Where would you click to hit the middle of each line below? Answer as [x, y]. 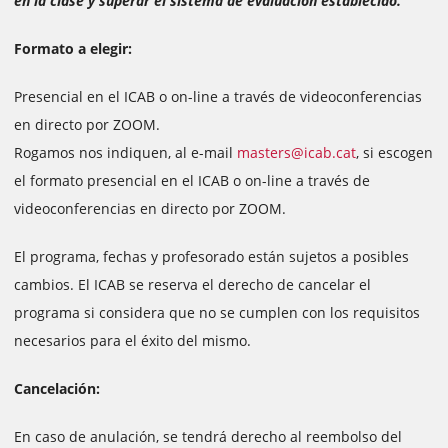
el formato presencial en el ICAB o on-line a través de [192, 180]
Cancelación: [57, 388]
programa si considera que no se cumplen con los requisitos [217, 312]
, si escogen [394, 152]
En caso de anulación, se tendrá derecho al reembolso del [208, 436]
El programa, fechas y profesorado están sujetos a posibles [211, 256]
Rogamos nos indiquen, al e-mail [125, 152]
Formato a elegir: [73, 48]
